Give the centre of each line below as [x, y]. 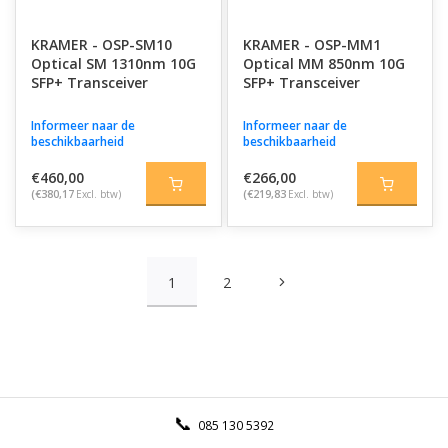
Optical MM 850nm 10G [323, 63]
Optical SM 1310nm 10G [113, 63]
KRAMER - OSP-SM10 [101, 44]
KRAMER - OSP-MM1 [311, 44]
